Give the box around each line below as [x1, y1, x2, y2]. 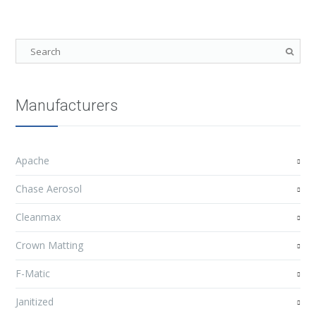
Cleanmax [16, 210, 61, 224]
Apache [16, 154, 50, 167]
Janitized [16, 295, 54, 308]
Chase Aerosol [16, 182, 83, 195]
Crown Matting [16, 238, 84, 252]
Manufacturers [16, 97, 119, 114]
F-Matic [16, 267, 51, 280]
